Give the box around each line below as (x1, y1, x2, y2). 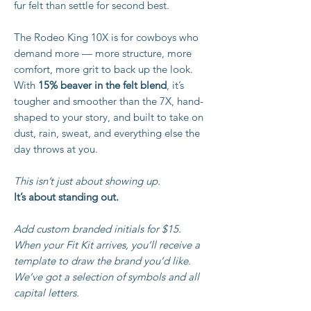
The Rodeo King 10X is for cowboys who (14, 31, 199, 44)
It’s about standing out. (14, 190, 119, 204)
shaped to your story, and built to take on (14, 110, 203, 124)
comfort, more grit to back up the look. (14, 62, 193, 76)
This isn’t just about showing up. (14, 174, 160, 188)
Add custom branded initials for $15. (14, 222, 181, 236)
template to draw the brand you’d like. (14, 254, 191, 268)
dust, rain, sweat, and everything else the (14, 126, 200, 140)
